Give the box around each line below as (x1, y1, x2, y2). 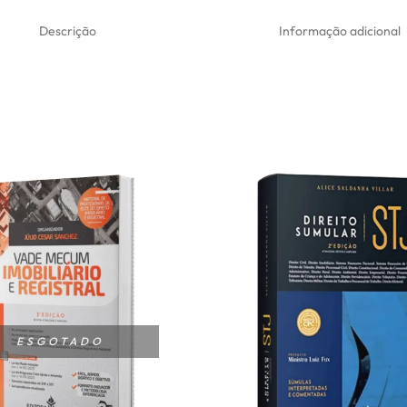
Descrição (38, 23, 96, 40)
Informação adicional (279, 23, 401, 40)
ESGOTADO (15, 334, 104, 349)
